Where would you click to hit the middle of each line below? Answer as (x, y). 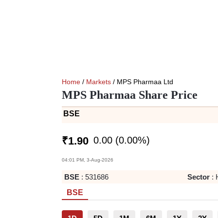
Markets (99, 82)
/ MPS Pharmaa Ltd (142, 82)
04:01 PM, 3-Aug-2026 (88, 160)
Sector (198, 177)
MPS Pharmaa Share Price (130, 95)
